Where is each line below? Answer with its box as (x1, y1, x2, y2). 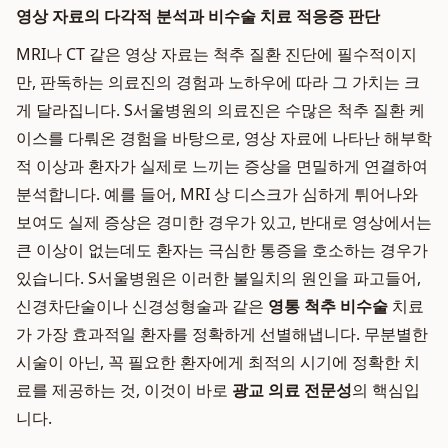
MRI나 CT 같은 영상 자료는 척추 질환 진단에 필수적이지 (16, 43, 417, 65)
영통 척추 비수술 (268, 295, 388, 317)
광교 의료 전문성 (232, 379, 352, 401)
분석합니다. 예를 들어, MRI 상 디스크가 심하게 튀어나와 (16, 183, 418, 205)
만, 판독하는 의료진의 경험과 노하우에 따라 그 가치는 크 (16, 71, 420, 93)
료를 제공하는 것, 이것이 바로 (16, 379, 232, 401)
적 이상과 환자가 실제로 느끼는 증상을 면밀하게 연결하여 (16, 155, 428, 177)
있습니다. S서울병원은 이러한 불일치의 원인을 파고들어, (16, 267, 421, 289)
